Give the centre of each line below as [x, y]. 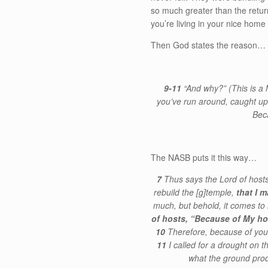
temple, [221, 192]
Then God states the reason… [208, 45]
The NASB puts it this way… [204, 157]
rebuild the [175, 192]
